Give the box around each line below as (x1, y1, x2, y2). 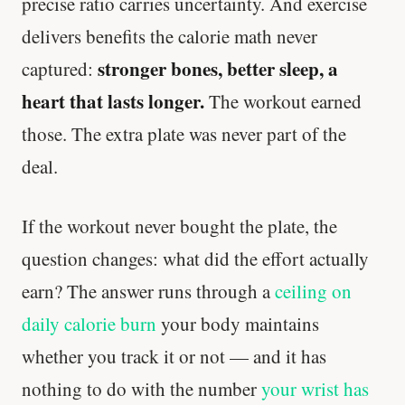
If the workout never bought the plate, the (22, 212, 337, 239)
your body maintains (156, 310, 319, 336)
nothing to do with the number (22, 375, 261, 401)
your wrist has (261, 375, 369, 401)
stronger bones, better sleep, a (98, 55, 338, 83)
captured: (22, 56, 98, 82)
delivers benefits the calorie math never (22, 24, 317, 50)
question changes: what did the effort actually (22, 245, 369, 271)
